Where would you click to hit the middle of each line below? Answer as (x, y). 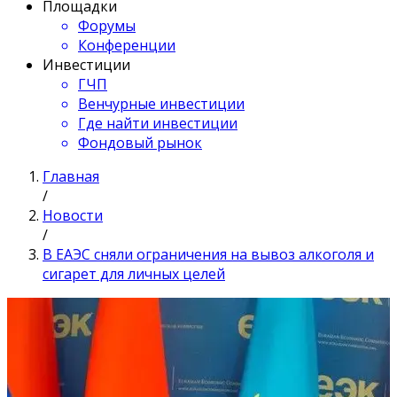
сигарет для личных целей (134, 274)
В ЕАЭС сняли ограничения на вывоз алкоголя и (208, 254)
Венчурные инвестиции (161, 104)
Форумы (107, 26)
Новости (73, 215)
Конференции (127, 45)
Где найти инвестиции (158, 123)
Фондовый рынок (140, 143)
